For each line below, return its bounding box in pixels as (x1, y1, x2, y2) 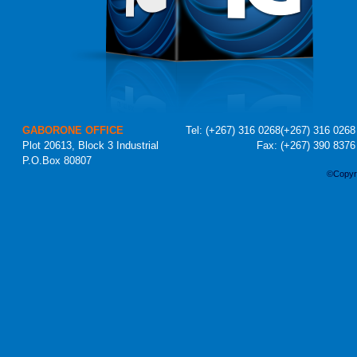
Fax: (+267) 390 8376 (257, 139, 355, 151)
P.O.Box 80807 (22, 155, 92, 167)
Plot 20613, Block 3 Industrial (22, 139, 159, 151)
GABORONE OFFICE (22, 124, 124, 136)
